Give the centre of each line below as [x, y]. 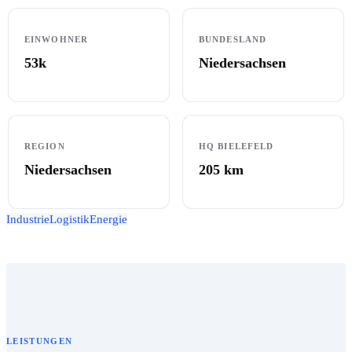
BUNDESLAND [233, 39]
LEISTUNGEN [40, 341]
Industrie [28, 219]
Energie [108, 219]
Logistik [70, 219]
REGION [45, 146]
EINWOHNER [56, 39]
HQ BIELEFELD [236, 146]
